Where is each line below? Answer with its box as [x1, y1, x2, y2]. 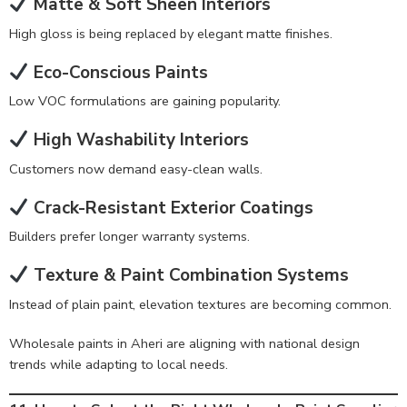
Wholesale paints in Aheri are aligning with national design [9, 333, 360, 352]
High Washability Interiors [28, 128, 249, 153]
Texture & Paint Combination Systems [28, 263, 349, 288]
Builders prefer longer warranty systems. [9, 227, 250, 246]
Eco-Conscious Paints [28, 60, 208, 84]
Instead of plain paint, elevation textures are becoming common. [9, 294, 392, 313]
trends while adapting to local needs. [9, 354, 228, 373]
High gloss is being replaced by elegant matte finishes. [9, 24, 333, 43]
